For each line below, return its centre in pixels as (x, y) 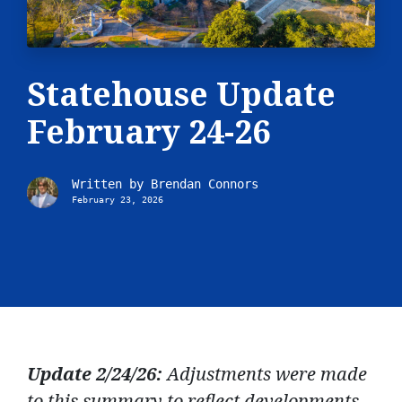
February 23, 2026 (118, 199)
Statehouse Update (181, 93)
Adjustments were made (267, 373)
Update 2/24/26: (95, 373)
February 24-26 (149, 131)
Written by (111, 184)
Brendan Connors (205, 184)
